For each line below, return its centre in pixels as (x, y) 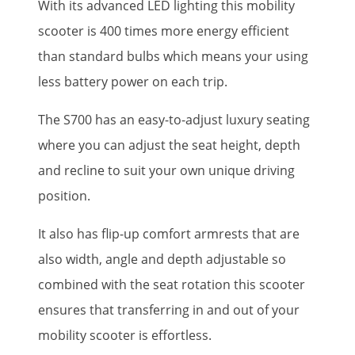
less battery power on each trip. (134, 81)
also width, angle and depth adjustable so (162, 259)
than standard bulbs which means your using (173, 56)
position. (64, 195)
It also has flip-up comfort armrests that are (169, 233)
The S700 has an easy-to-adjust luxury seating (174, 119)
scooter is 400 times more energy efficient (164, 31)
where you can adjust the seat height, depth (169, 145)
